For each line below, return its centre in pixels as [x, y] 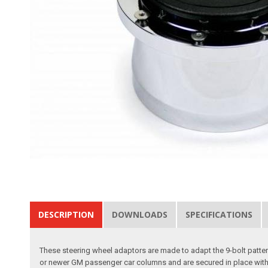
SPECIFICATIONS [219, 215]
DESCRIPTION [66, 215]
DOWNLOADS [140, 215]
